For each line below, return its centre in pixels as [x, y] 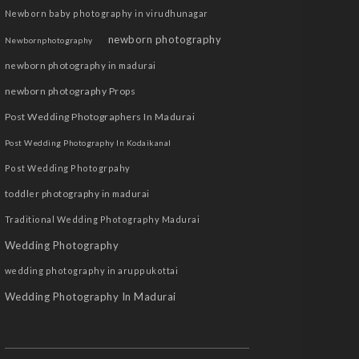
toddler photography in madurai [77, 194]
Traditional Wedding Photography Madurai [102, 219]
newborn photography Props [70, 91]
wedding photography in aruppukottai [91, 270]
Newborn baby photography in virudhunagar [106, 13]
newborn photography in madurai [80, 65]
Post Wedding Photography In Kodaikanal [88, 143]
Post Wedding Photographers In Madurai [100, 117]
